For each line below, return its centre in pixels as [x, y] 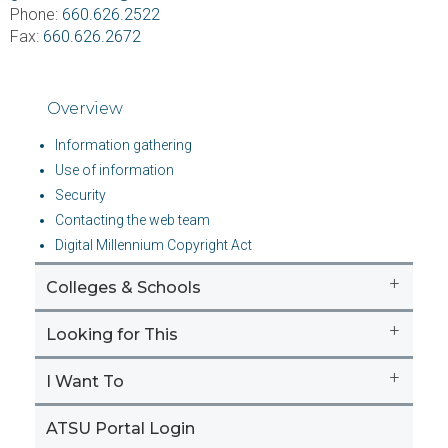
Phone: [36, 14]
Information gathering [123, 144]
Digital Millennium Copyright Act [153, 244]
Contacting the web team [132, 219]
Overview [85, 108]
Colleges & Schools [123, 287]
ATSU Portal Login [120, 428]
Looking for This [112, 334]
